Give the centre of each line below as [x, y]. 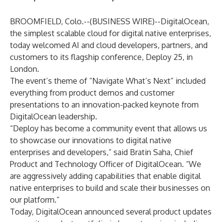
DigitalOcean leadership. [54, 116]
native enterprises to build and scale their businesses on [110, 188]
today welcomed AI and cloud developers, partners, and [109, 45]
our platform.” [35, 200]
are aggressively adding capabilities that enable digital [105, 176]
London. [25, 69]
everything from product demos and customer [92, 93]
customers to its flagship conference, [78, 57]
